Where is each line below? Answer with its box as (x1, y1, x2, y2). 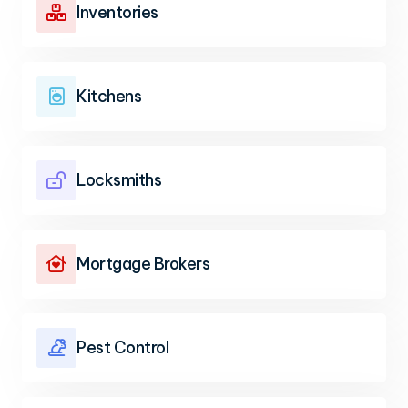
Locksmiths (76, 169, 161, 190)
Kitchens (76, 86, 141, 107)
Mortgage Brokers (76, 253, 209, 274)
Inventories (76, 2, 158, 23)
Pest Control (76, 337, 168, 358)
